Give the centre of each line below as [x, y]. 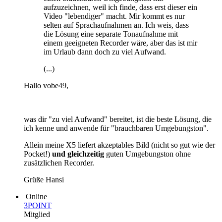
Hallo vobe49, [46, 85]
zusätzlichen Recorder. [59, 163]
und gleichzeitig [78, 154]
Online [36, 196]
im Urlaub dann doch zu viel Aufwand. [105, 52]
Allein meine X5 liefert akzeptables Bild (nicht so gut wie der [119, 145]
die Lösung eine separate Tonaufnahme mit [111, 34]
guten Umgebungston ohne [147, 154]
